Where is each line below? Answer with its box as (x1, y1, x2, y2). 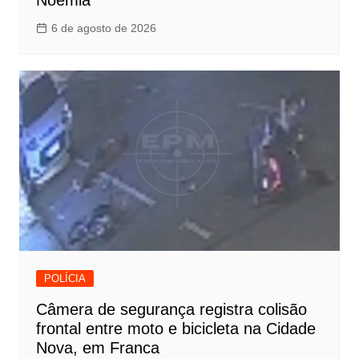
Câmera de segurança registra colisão (35, 300, 307, 318)
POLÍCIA (43, 272, 86, 284)
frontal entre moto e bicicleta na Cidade (35, 319, 316, 337)
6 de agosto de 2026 (50, 21, 156, 34)
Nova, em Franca (35, 338, 159, 357)
